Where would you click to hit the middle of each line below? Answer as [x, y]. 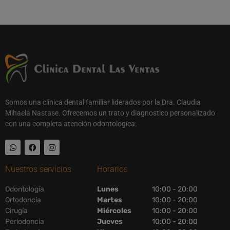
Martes [110, 200]
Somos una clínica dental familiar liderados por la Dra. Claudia [103, 102]
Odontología [25, 189]
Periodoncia [25, 222]
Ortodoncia [23, 200]
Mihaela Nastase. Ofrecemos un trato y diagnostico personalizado [110, 113]
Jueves [110, 222]
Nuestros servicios [38, 169]
